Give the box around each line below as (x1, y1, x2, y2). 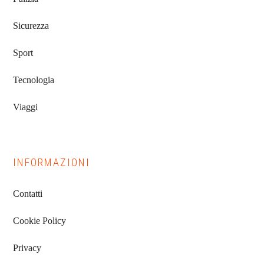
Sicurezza (13, 21, 49, 31)
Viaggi (13, 102, 38, 112)
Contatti (13, 189, 43, 199)
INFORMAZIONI (13, 156, 91, 169)
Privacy (13, 243, 42, 253)
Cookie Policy (13, 216, 67, 226)
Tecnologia (13, 75, 55, 85)
